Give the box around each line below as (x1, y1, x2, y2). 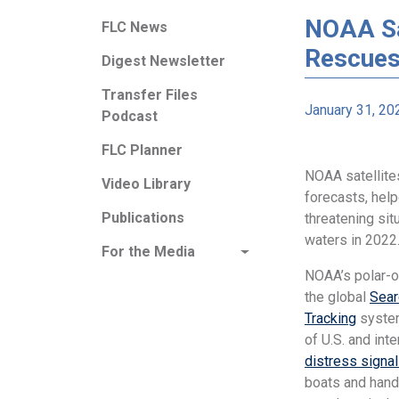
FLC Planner (102, 142, 183, 159)
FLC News (102, 19, 167, 36)
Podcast (102, 108, 158, 125)
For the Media (102, 243, 195, 260)
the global (305, 289, 370, 305)
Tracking (305, 310, 356, 327)
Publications (102, 209, 184, 226)
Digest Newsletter (102, 53, 225, 69)
